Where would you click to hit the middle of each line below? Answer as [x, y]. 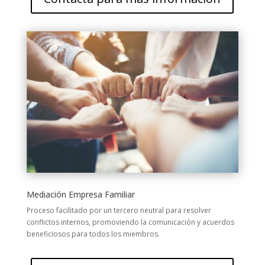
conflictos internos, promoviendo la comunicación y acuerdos [130, 222]
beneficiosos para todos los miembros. [93, 234]
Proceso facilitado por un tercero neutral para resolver [119, 211]
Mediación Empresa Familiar [80, 195]
